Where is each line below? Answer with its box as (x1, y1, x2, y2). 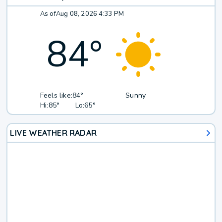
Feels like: (40, 91, 73, 101)
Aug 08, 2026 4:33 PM (55, 9, 124, 19)
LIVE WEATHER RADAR (10, 128, 97, 138)
